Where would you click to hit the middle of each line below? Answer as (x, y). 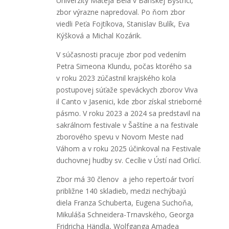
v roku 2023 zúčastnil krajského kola (116, 78)
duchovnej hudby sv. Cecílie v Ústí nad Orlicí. (128, 160)
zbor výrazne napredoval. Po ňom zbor (120, 12)
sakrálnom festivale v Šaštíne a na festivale (127, 125)
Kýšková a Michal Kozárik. (99, 35)
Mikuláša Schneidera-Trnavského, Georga (125, 214)
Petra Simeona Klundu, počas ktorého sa (124, 66)
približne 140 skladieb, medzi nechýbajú (121, 191)
